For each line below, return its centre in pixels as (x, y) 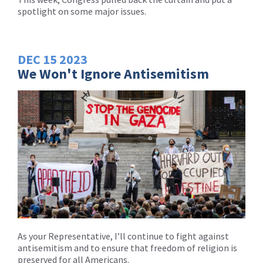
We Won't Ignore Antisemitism (113, 73)
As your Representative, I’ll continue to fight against (123, 236)
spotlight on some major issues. (82, 11)
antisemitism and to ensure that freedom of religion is (127, 248)
